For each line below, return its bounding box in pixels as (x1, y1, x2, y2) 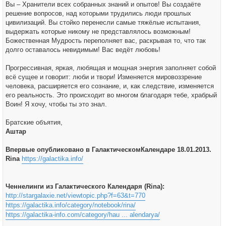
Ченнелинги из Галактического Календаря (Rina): (6, 183, 164, 190)
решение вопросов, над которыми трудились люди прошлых (6, 10, 191, 17)
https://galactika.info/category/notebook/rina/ (6, 201, 136, 209)
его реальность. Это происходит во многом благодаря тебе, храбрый (6, 91, 217, 99)
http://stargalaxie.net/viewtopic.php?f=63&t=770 (6, 192, 145, 199)
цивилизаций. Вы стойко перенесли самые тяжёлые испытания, (6, 19, 201, 26)
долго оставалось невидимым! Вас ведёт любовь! (6, 46, 160, 53)
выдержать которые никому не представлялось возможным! (6, 28, 191, 35)
